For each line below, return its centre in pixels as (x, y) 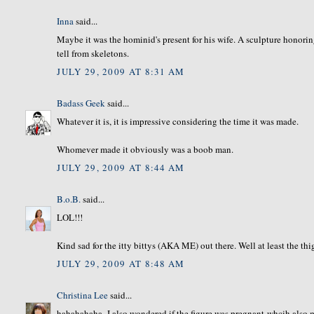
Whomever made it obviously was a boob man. (145, 150)
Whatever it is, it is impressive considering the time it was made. (178, 122)
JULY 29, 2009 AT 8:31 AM (121, 71)
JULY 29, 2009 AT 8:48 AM (121, 263)
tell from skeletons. (93, 54)
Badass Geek (81, 103)
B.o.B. (69, 199)
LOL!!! (70, 218)
